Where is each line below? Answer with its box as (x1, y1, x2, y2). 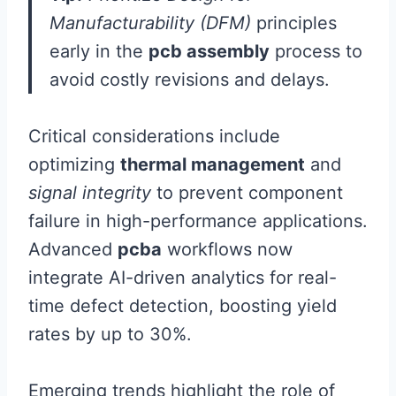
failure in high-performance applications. (28, 210, 368, 232)
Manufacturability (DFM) (49, 12, 251, 34)
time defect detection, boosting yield (28, 295, 337, 317)
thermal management (120, 154, 305, 176)
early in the (49, 41, 148, 63)
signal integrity (28, 182, 151, 204)
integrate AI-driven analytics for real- (28, 267, 337, 289)
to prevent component (151, 182, 343, 204)
